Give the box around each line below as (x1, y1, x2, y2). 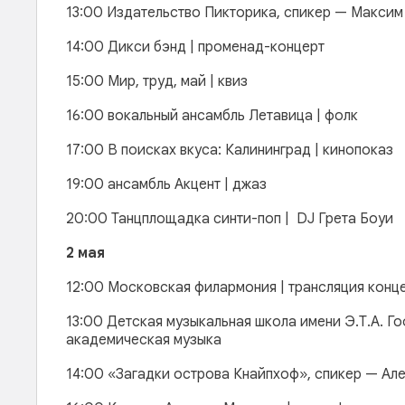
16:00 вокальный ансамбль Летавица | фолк (66, 107, 358, 125)
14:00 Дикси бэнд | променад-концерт (66, 38, 325, 56)
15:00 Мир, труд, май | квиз (66, 72, 251, 90)
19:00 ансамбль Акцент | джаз (66, 175, 267, 193)
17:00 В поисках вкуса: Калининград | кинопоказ (66, 141, 397, 159)
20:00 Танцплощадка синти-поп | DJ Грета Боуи (66, 210, 397, 228)
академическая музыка (66, 331, 221, 349)
